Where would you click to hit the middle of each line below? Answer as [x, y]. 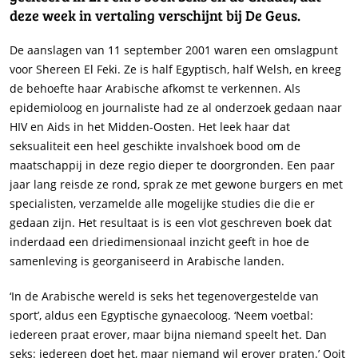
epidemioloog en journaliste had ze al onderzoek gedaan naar [176, 107]
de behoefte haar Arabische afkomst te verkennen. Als [155, 88]
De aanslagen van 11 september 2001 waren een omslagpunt [174, 50]
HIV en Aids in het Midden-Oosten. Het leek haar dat [150, 127]
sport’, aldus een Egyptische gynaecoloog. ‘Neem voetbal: [161, 315]
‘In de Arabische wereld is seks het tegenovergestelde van [164, 296]
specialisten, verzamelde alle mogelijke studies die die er [162, 203]
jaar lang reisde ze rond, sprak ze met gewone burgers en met [176, 184]
